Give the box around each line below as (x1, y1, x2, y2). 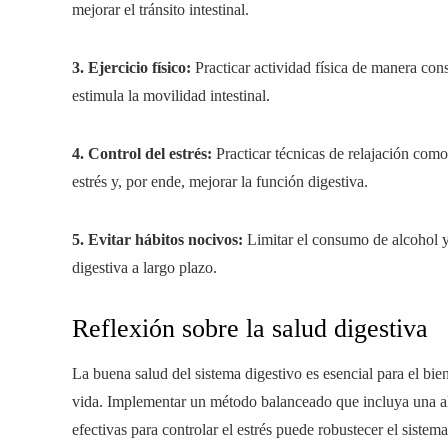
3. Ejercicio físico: (72, 59, 191, 76)
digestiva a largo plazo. (72, 259, 217, 276)
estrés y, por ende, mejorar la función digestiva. (72, 173, 368, 190)
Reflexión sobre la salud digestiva (72, 314, 428, 343)
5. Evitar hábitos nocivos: (72, 231, 243, 248)
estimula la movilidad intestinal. (72, 87, 270, 104)
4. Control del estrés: (72, 145, 212, 162)
